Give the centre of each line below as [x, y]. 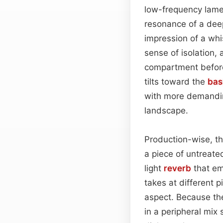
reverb [177, 168]
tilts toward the [176, 81]
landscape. [166, 110]
